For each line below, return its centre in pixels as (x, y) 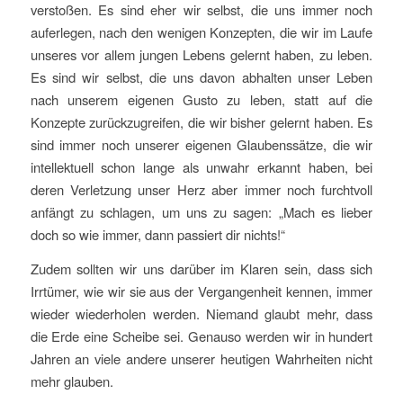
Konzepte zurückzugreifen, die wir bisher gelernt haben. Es (201, 122)
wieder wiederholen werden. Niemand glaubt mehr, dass (201, 313)
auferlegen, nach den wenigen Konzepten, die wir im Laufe (201, 32)
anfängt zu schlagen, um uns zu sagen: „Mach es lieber (201, 212)
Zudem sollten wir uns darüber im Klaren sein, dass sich (201, 268)
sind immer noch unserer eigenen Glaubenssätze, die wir (201, 145)
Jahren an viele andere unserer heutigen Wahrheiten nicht (201, 358)
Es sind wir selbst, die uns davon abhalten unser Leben (201, 77)
